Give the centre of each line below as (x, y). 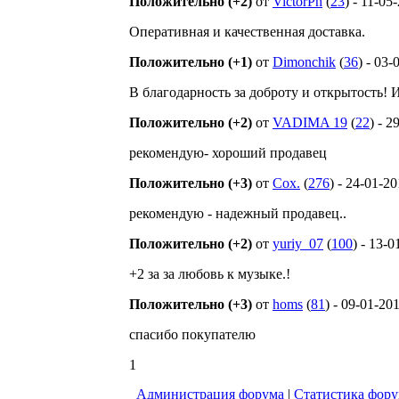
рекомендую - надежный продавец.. (238, 213)
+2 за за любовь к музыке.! (210, 274)
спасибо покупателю (192, 334)
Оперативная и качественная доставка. (247, 32)
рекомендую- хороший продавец (228, 153)
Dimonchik (304, 62)
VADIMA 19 (310, 122)
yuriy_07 (298, 244)
